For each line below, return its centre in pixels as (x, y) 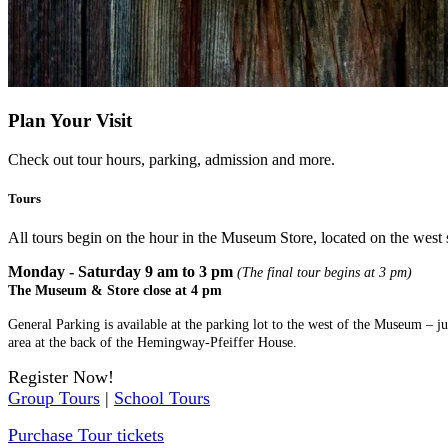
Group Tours (54, 397)
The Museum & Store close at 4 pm (115, 290)
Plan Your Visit (70, 120)
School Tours (162, 397)
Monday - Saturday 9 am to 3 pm (120, 271)
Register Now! (61, 376)
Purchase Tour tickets (86, 434)
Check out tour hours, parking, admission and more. (171, 159)
